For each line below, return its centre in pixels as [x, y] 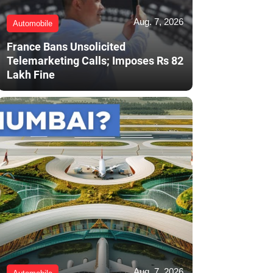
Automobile [33, 24]
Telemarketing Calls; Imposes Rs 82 [95, 61]
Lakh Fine [31, 75]
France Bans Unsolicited [66, 47]
